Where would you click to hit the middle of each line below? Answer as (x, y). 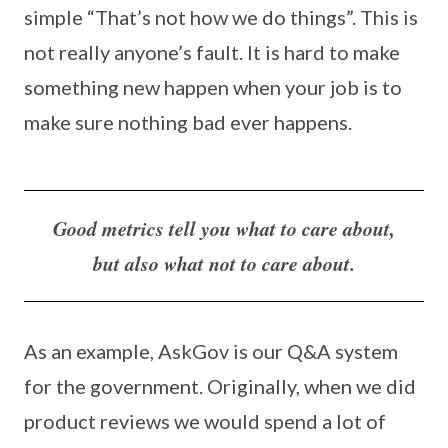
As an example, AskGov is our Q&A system (211, 351)
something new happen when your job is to (213, 87)
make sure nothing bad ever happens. (188, 122)
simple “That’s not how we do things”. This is (221, 17)
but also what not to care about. (224, 263)
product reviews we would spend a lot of (205, 421)
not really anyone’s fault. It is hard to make (212, 52)
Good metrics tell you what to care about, (224, 228)
